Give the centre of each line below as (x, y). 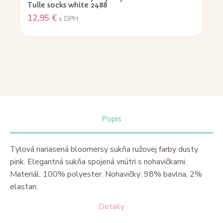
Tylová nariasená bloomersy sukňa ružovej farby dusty (104, 149)
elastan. (24, 186)
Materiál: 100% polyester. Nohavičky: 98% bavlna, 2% (106, 174)
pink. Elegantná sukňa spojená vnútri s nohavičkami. (98, 162)
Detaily (111, 206)
